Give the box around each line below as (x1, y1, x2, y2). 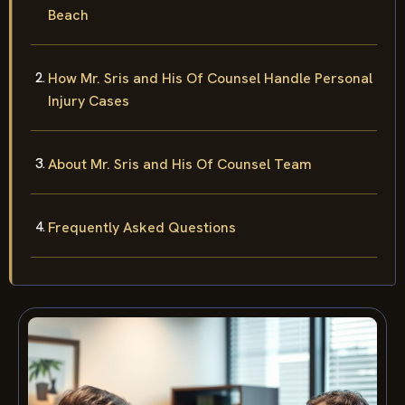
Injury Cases (48, 90, 129, 110)
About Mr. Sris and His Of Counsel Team (48, 154, 312, 174)
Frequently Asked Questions (48, 217, 236, 237)
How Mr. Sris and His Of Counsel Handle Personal (48, 68, 372, 88)
